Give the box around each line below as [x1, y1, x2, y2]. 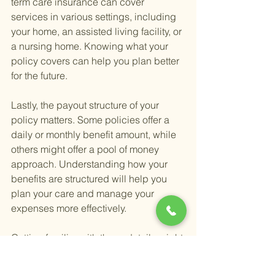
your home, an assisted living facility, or [11, 25, 184, 38]
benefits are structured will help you [11, 172, 169, 185]
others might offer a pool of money [11, 143, 161, 156]
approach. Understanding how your [11, 158, 170, 171]
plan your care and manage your [11, 187, 157, 200]
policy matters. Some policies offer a [11, 114, 172, 126]
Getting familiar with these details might [11, 231, 185, 244]
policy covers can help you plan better [11, 55, 182, 68]
